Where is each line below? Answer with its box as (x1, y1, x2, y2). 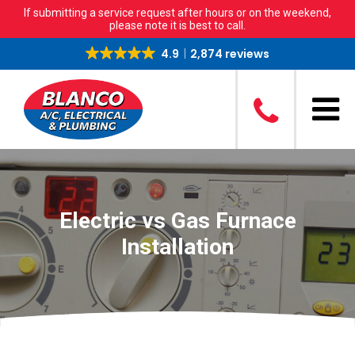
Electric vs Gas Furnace (59, 207, 296, 234)
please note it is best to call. (109, 19, 246, 32)
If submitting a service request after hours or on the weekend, (24, 6, 331, 19)
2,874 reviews (189, 46, 269, 62)
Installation (121, 233, 234, 260)
